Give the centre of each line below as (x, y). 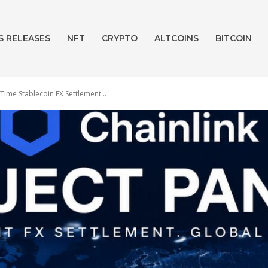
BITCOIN (234, 38)
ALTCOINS (177, 38)
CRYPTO (120, 38)
